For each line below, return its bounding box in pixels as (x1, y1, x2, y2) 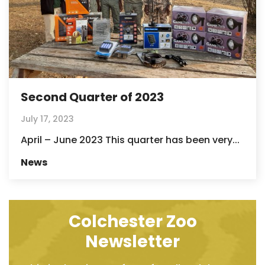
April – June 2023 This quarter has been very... (21, 132, 240, 147)
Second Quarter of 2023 (21, 88, 164, 105)
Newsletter (85, 230, 180, 253)
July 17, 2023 (21, 112, 74, 125)
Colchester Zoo (68, 209, 197, 233)
